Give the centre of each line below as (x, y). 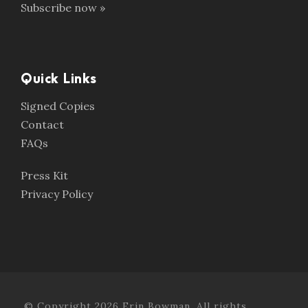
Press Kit (44, 175)
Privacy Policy (57, 194)
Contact (42, 124)
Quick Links (59, 79)
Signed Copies (58, 106)
